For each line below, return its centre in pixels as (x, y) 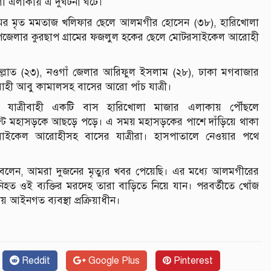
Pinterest (192, 260)
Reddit (35, 260)
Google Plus (113, 260)
